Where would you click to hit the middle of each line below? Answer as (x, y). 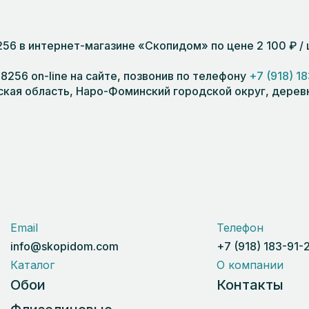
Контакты (250, 285)
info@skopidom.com (64, 246)
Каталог (32, 265)
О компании (250, 265)
